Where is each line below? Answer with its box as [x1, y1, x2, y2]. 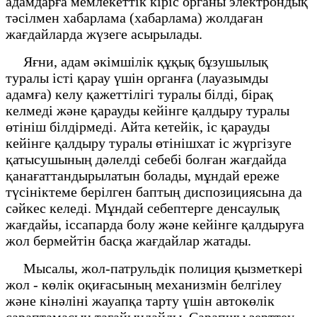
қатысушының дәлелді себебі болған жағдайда [6, 151, 287, 167]
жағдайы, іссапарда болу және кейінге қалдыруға [6, 216, 304, 232]
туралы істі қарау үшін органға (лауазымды [6, 69, 268, 86]
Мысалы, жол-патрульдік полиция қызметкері [6, 260, 303, 276]
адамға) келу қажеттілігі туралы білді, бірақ [6, 86, 273, 102]
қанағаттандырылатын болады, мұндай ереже [6, 167, 279, 183]
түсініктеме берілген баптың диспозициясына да [6, 183, 302, 200]
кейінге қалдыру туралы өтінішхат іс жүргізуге [6, 134, 292, 151]
